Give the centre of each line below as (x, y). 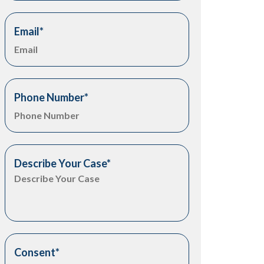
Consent (35, 252)
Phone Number (49, 97)
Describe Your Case (61, 163)
